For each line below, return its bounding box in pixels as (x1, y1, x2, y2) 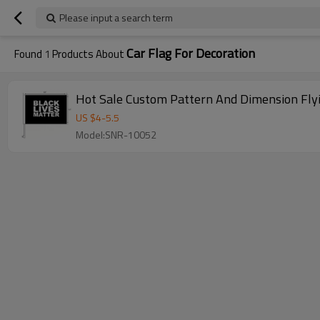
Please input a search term (59, 10, 173, 25)
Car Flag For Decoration (126, 44, 255, 63)
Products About (50, 46, 126, 62)
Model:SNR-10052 (76, 127, 156, 142)
